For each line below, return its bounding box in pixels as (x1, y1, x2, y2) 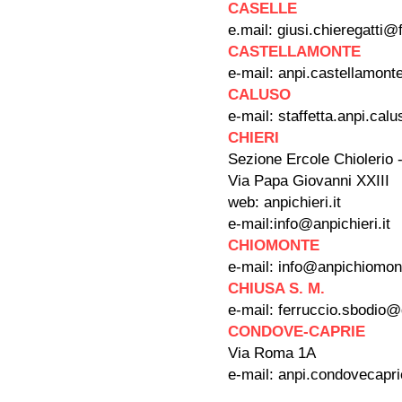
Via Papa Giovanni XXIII (228, 172, 394, 189)
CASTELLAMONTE (228, 43, 365, 60)
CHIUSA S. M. (228, 280, 325, 297)
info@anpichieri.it (274, 215, 390, 232)
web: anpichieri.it (228, 194, 341, 211)
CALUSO (228, 86, 291, 103)
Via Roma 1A (228, 345, 316, 362)
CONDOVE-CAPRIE (228, 323, 365, 340)
